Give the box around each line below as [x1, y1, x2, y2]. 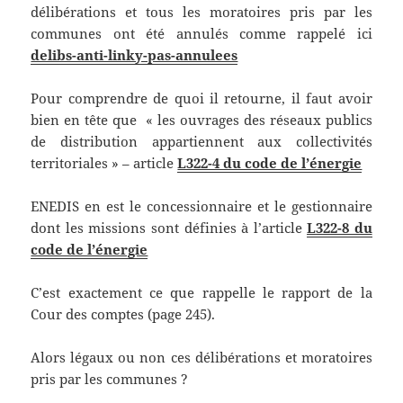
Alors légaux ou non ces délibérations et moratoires [31, 348, 372, 367]
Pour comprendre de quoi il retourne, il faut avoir [31, 89, 372, 108]
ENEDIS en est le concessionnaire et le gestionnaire [31, 197, 372, 216]
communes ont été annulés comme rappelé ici [31, 24, 372, 43]
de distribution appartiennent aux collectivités [31, 132, 372, 151]
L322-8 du [307, 219, 372, 237]
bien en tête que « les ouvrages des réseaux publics [31, 111, 372, 130]
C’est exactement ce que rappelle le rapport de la [31, 283, 372, 302]
